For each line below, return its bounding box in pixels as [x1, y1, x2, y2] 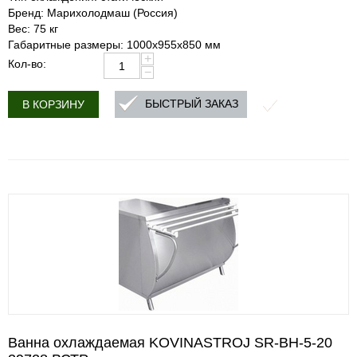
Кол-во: [8, 57, 46, 70]
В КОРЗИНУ [22, 98, 84, 111]
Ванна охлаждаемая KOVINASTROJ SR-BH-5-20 [8, 335, 332, 351]
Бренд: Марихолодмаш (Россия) [8, 6, 178, 19]
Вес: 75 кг [8, 22, 58, 35]
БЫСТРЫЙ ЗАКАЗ [145, 97, 238, 111]
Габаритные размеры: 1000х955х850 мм [8, 38, 221, 51]
